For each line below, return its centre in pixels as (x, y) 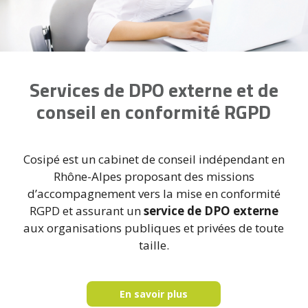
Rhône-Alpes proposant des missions (154, 176)
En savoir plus (154, 294)
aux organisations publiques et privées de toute (154, 228)
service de (172, 210)
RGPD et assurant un (86, 210)
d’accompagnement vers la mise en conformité (154, 193)
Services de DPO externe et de (154, 89)
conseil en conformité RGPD (154, 111)
